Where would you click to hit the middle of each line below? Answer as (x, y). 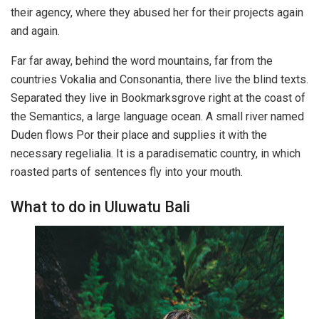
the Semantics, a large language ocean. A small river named (157, 116)
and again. (35, 31)
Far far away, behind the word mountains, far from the (142, 61)
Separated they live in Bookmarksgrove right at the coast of (158, 98)
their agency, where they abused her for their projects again (157, 12)
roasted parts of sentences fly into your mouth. (127, 172)
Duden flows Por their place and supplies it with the (139, 135)
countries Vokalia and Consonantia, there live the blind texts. (159, 79)
